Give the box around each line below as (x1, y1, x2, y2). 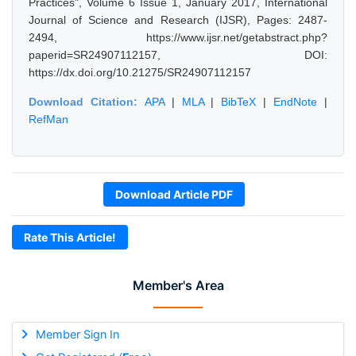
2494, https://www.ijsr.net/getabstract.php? (29, 31, 327, 44)
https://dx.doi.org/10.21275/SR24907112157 (29, 66, 251, 79)
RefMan (29, 113, 68, 126)
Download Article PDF (115, 188, 233, 201)
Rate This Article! (24, 230, 116, 244)
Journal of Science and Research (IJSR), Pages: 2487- (29, 14, 327, 26)
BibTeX (221, 95, 257, 108)
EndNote (273, 95, 318, 108)
